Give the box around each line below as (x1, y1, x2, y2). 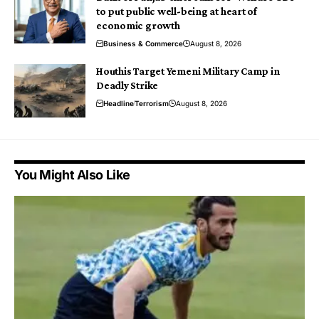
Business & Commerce (103, 38, 183, 48)
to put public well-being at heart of (96, 5, 258, 17)
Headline (103, 98, 134, 108)
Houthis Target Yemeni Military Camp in (96, 65, 280, 77)
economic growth (96, 19, 180, 31)
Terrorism (135, 98, 169, 108)
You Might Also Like (14, 167, 130, 182)
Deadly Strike (96, 79, 159, 91)
